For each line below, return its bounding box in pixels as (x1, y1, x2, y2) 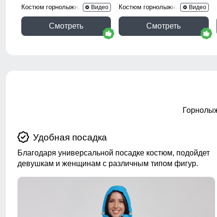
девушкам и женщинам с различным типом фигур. (17, 159, 198, 168)
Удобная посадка (33, 132, 107, 143)
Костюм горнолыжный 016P (119, 3, 200, 11)
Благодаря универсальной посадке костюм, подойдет (17, 149, 210, 157)
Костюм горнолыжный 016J (21, 3, 101, 11)
